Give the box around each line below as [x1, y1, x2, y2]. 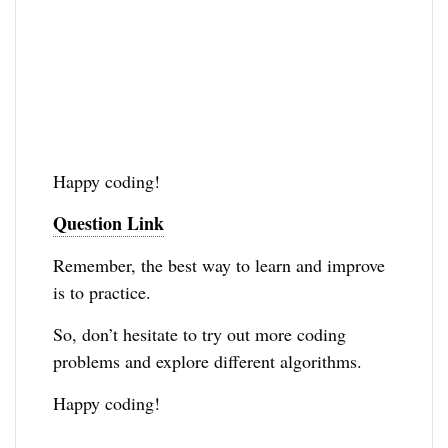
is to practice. [53, 279, 152, 304]
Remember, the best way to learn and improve [53, 252, 386, 277]
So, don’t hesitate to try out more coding [53, 321, 347, 346]
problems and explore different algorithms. [53, 348, 363, 373]
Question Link [53, 209, 165, 236]
